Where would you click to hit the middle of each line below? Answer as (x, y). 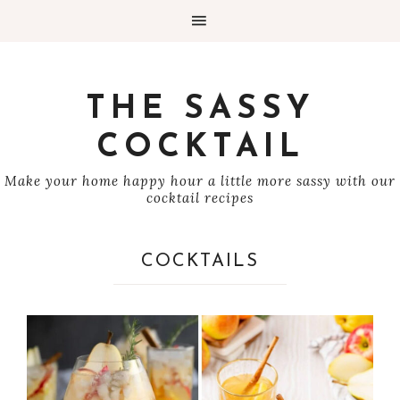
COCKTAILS (200, 262)
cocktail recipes (200, 198)
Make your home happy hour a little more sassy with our (200, 181)
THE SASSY (200, 110)
